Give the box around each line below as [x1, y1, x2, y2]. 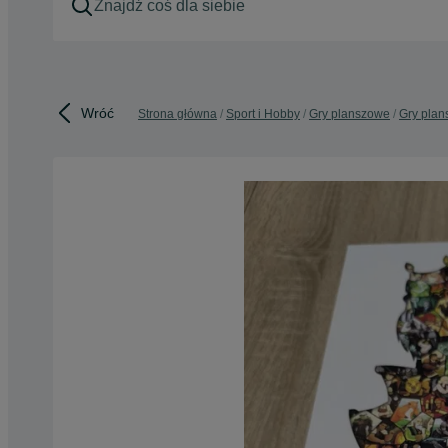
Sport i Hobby [226, 107, 300, 121]
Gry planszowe [309, 107, 390, 121]
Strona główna [138, 107, 217, 121]
